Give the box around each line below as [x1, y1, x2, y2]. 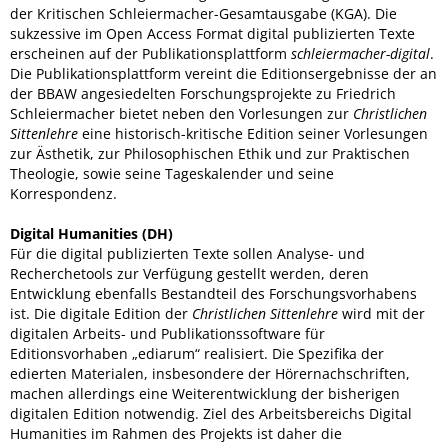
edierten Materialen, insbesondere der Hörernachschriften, [10, 363, 410, 383]
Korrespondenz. [10, 183, 117, 203]
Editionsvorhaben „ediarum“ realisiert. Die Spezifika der [10, 343, 384, 363]
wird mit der [338, 303, 425, 323]
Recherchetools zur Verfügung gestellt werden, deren [10, 263, 369, 283]
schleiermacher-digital [291, 43, 430, 63]
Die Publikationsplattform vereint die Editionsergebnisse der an [10, 63, 437, 83]
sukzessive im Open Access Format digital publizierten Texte [10, 23, 415, 43]
